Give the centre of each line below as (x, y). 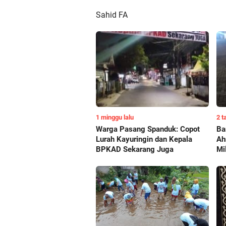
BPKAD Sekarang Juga (135, 149)
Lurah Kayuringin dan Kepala (144, 139)
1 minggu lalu (115, 117)
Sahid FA (112, 15)
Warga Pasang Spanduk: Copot (148, 129)
